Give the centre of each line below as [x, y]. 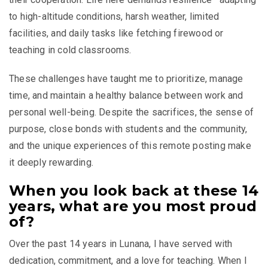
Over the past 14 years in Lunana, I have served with [121, 244]
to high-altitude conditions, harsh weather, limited [114, 17]
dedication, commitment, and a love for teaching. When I [128, 261]
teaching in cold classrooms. [70, 50]
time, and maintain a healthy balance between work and [126, 96]
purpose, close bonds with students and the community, [128, 129]
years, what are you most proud [133, 206]
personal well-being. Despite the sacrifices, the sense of [132, 112]
